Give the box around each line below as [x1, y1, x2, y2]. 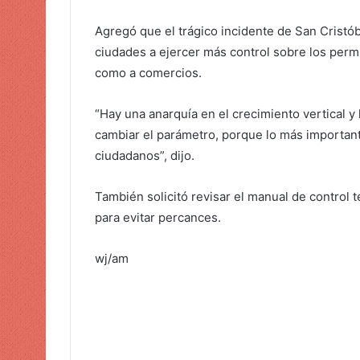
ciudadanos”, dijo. [95, 147, 194, 163]
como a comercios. [95, 64, 202, 80]
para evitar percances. [95, 209, 221, 225]
